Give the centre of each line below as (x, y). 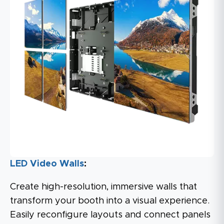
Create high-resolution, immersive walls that (103, 187)
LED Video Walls (47, 164)
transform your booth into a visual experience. (110, 201)
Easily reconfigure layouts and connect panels (110, 215)
